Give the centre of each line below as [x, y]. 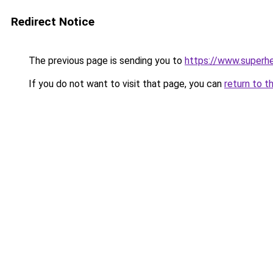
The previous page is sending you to [105, 61]
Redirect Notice [53, 22]
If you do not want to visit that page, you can [125, 84]
